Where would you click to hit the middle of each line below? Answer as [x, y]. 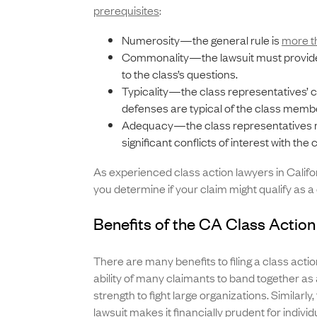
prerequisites [126, 10]
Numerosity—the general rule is [201, 40]
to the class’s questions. [179, 74]
